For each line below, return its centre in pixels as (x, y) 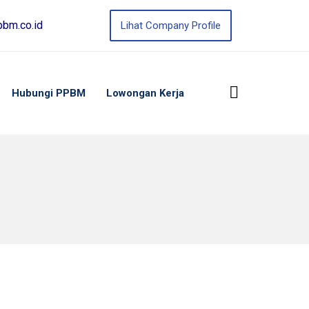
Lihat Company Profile (170, 26)
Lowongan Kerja (145, 93)
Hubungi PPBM (49, 93)
